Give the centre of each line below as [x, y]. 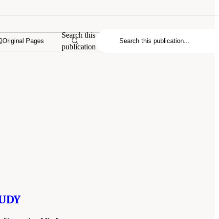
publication [79, 46]
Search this [79, 35]
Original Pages [23, 41]
